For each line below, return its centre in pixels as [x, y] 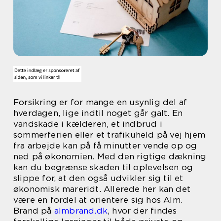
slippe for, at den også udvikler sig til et [98, 178]
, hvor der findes [142, 211]
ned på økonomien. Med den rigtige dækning [110, 156]
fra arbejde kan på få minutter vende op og [105, 146]
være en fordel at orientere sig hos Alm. [98, 200]
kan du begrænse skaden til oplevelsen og [103, 167]
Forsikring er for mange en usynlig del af [100, 102]
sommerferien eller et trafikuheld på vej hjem [110, 135]
